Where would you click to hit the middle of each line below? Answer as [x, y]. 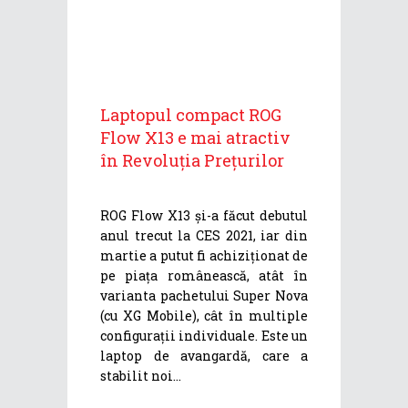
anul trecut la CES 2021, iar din [204, 235]
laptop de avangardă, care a [204, 355]
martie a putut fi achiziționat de [204, 255]
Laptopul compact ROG [191, 114]
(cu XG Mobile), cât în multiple [204, 315]
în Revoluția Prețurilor [192, 160]
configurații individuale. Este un [204, 335]
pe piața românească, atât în [204, 275]
